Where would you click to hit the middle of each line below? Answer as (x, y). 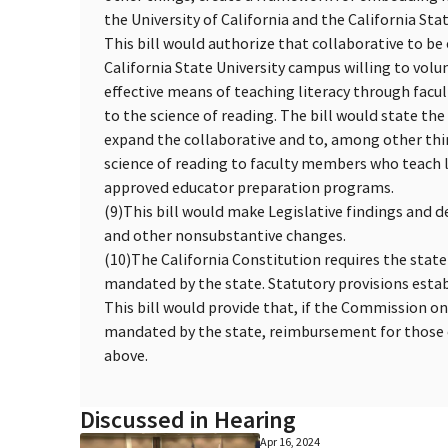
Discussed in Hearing (188, 419)
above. (126, 354)
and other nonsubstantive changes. (225, 234)
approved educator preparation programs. (249, 186)
